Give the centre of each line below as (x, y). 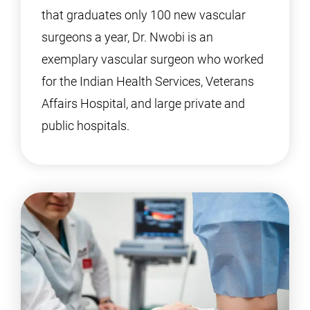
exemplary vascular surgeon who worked (153, 59)
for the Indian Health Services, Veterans (148, 81)
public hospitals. (85, 126)
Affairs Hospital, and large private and (143, 103)
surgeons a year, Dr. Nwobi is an (127, 37)
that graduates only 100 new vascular (144, 15)
